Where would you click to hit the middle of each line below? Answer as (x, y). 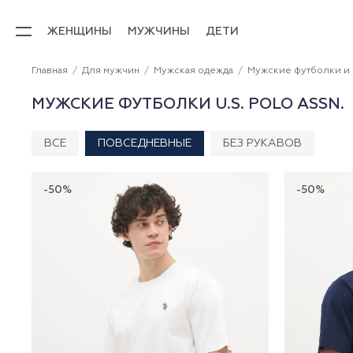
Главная (50, 71)
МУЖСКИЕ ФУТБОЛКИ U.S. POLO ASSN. (188, 104)
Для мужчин (111, 71)
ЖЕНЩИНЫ (80, 31)
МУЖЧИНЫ (159, 31)
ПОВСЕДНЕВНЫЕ (145, 143)
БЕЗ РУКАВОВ (262, 143)
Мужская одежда (193, 71)
